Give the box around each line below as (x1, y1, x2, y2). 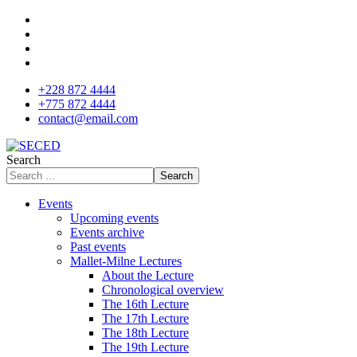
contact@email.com (38, 112, 138, 125)
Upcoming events (70, 211, 159, 225)
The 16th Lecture (102, 297, 189, 311)
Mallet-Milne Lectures (70, 254, 182, 268)
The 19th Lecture (102, 340, 189, 354)
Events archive (70, 226, 144, 239)
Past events (70, 240, 126, 253)
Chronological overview (102, 283, 224, 296)
